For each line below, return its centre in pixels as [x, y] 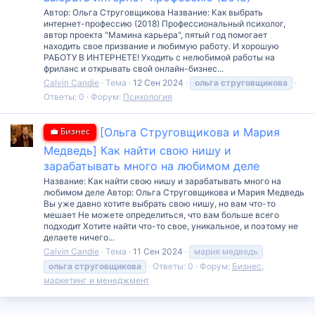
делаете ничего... [79, 237]
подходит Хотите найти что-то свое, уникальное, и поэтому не [171, 226]
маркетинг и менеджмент [96, 280]
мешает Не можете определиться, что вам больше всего [161, 214]
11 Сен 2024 [158, 251]
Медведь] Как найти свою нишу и [137, 150]
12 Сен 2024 [158, 83]
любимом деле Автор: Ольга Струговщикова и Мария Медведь [174, 192]
